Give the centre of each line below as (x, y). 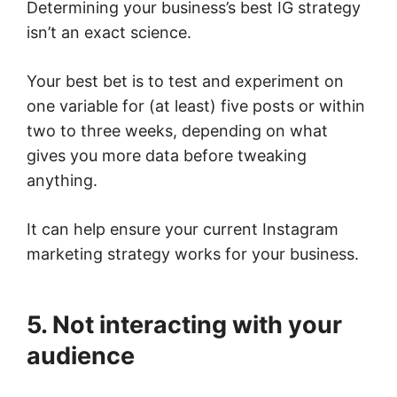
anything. (62, 181)
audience (81, 356)
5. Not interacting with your (184, 325)
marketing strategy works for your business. (195, 254)
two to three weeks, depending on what (177, 131)
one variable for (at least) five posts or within (196, 106)
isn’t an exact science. (111, 33)
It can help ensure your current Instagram (183, 230)
